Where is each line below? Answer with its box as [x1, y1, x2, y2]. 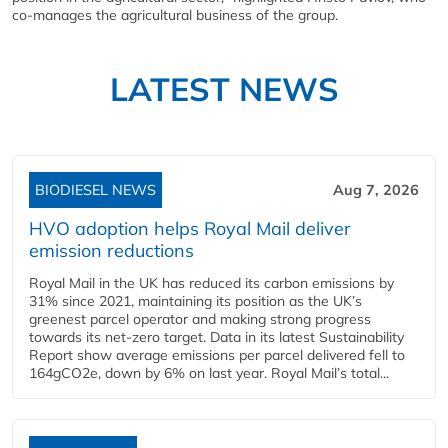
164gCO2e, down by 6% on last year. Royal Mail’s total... [29, 363, 389, 382]
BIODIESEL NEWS [35, 180, 156, 199]
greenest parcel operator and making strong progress [29, 309, 371, 328]
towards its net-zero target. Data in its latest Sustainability [29, 327, 404, 346]
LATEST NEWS [109, 68, 339, 109]
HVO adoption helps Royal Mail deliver [29, 216, 351, 240]
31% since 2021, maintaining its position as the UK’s [29, 291, 362, 310]
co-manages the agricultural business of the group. [12, 5, 338, 24]
